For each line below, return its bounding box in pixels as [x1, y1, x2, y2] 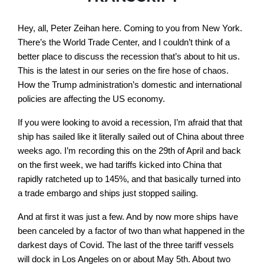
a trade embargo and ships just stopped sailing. [18, 187, 200, 198]
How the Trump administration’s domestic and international [18, 79, 242, 90]
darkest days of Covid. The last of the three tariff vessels [18, 239, 234, 250]
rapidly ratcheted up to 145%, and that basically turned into [18, 173, 240, 184]
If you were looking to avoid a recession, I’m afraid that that [18, 117, 242, 127]
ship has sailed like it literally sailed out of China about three [18, 131, 244, 141]
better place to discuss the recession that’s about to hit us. [18, 51, 240, 61]
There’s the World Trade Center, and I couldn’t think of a [18, 37, 230, 47]
